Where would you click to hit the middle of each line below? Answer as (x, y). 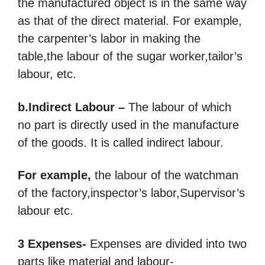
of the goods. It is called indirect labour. (122, 142)
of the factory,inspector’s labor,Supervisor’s (131, 193)
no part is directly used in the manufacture (128, 125)
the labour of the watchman (165, 175)
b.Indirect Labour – (71, 107)
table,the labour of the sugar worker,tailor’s (130, 56)
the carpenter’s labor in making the (109, 39)
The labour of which (178, 107)
